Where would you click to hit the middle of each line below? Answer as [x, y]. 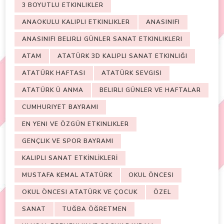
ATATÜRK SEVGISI [132, 73]
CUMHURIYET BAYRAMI [60, 107]
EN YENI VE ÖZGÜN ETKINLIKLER [75, 124]
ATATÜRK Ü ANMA [53, 90]
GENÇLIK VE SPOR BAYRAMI [68, 141]
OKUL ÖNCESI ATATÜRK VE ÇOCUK [80, 192]
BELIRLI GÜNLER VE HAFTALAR [150, 90]
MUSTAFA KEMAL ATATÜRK [67, 175]
